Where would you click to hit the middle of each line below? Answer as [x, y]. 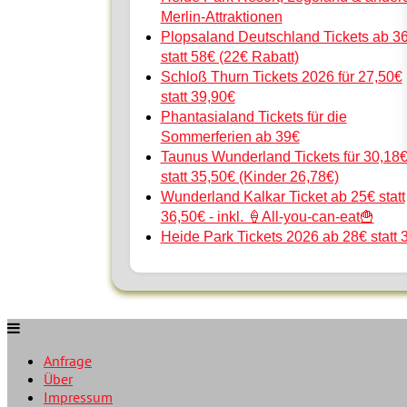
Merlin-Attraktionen [221, 17]
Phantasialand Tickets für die [253, 117]
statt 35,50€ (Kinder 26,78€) [249, 177]
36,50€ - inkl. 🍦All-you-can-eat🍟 [267, 217]
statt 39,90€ [198, 97]
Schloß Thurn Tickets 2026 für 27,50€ [281, 77]
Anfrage [68, 361]
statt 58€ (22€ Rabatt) [229, 57]
